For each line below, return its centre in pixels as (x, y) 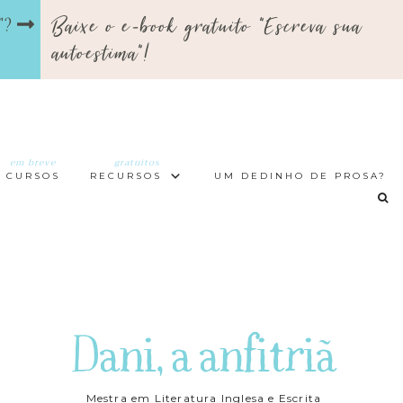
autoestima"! (102, 53)
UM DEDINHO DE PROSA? (301, 176)
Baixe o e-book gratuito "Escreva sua (207, 26)
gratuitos (137, 162)
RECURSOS (125, 176)
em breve (33, 162)
